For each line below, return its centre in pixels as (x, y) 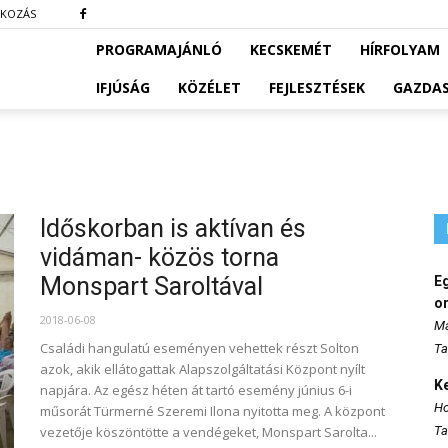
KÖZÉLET (209, 87)
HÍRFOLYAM (400, 49)
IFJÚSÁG (123, 87)
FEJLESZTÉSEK (317, 87)
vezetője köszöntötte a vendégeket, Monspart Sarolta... (208, 432)
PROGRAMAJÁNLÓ (159, 49)
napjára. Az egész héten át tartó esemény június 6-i (196, 390)
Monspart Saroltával (151, 286)
